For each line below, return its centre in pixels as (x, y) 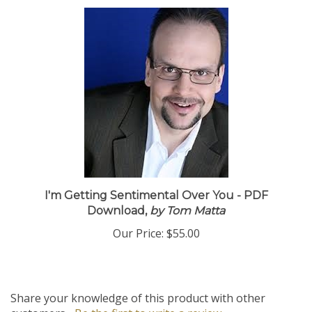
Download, (117, 216)
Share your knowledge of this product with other (138, 303)
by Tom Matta (186, 216)
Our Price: (138, 238)
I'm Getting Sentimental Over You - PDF (156, 200)
